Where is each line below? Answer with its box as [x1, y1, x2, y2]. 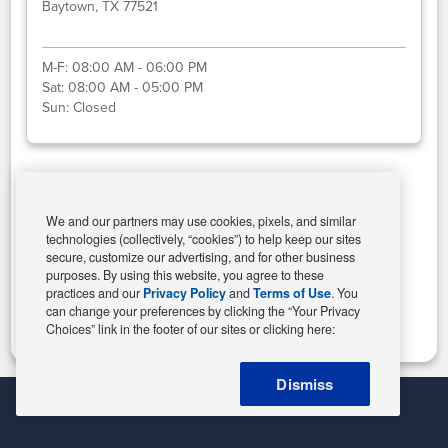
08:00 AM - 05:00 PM [68, 76, 204, 98]
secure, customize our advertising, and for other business [46, 248, 355, 266]
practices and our [46, 284, 143, 302]
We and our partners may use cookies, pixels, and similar [46, 212, 356, 230]
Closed [73, 96, 117, 118]
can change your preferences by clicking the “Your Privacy [46, 302, 360, 320]
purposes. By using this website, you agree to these [46, 266, 324, 284]
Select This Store [163, 198, 285, 222]
